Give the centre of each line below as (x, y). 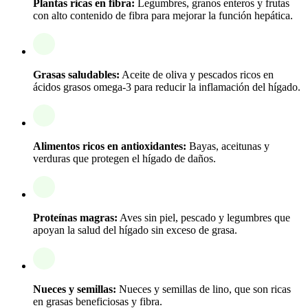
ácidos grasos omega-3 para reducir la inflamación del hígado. (167, 87)
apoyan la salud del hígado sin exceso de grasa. (135, 230)
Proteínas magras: (75, 217)
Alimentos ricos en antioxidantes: (110, 146)
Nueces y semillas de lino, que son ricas (203, 289)
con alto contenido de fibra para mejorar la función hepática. (163, 15)
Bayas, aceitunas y (228, 146)
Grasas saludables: (76, 74)
